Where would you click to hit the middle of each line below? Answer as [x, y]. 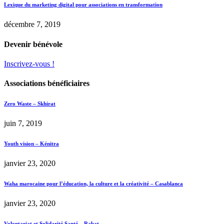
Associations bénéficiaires [47, 83]
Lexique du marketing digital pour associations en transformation [83, 5]
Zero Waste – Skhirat [30, 104]
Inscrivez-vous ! [29, 63]
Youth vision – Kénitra [31, 144]
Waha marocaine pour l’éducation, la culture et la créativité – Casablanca [93, 184]
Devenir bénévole [33, 44]
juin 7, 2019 [23, 123]
